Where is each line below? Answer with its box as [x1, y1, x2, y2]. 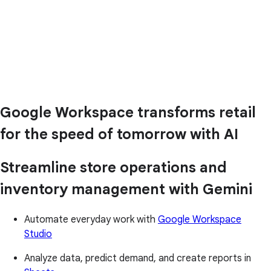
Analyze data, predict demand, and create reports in [24, 252, 251, 265]
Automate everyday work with [24, 214, 158, 226]
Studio [24, 228, 52, 241]
